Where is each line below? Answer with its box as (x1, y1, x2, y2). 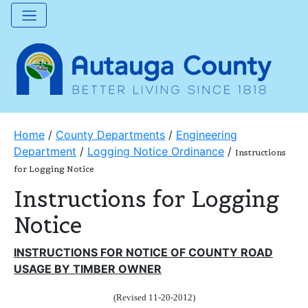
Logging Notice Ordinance (87, 144, 224, 158)
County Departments (56, 127, 165, 142)
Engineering (176, 127, 237, 142)
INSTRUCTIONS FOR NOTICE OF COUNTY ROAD (14, 245, 273, 259)
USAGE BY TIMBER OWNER (14, 261, 162, 276)
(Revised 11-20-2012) (113, 291, 195, 302)
